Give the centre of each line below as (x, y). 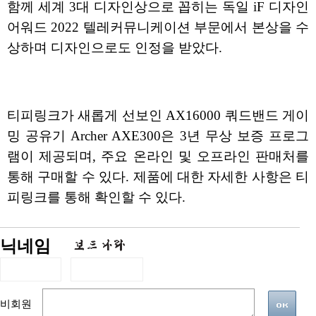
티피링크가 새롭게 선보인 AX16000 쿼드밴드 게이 (158, 115)
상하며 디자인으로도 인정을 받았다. (115, 48)
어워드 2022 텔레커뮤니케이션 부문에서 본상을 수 (158, 28)
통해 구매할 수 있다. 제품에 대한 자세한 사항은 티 (158, 176)
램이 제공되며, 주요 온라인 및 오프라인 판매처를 (158, 156)
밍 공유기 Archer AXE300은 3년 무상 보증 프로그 (158, 135)
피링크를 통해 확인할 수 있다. (96, 197)
